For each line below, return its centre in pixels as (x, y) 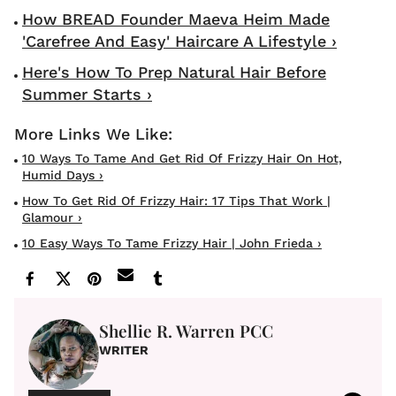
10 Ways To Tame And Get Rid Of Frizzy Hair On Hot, (182, 158)
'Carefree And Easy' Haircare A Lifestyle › (179, 41)
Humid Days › (63, 175)
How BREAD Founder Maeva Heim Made (176, 19)
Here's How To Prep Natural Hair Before (174, 72)
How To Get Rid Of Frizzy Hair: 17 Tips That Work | (176, 200)
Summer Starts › (87, 94)
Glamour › (52, 217)
